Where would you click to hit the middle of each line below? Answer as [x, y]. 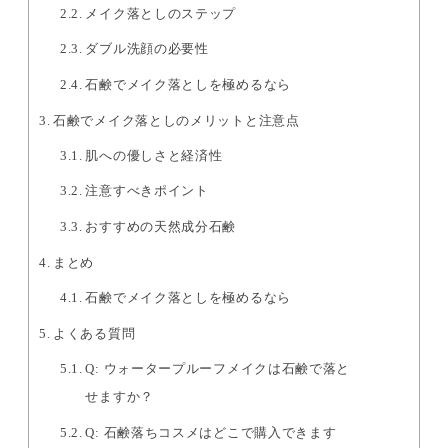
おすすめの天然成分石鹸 [161, 226]
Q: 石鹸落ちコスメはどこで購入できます [211, 432]
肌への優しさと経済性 [154, 155]
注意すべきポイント [147, 191]
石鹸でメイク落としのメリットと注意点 [176, 120]
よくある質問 [94, 334]
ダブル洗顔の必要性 [147, 49]
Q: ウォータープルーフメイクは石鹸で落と [218, 369]
